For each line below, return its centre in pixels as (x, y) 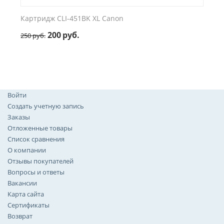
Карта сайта (26, 194)
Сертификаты (28, 205)
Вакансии (22, 183)
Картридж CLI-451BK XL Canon (72, 18)
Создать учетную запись (46, 106)
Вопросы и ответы (36, 172)
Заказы (19, 117)
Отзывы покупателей (40, 161)
